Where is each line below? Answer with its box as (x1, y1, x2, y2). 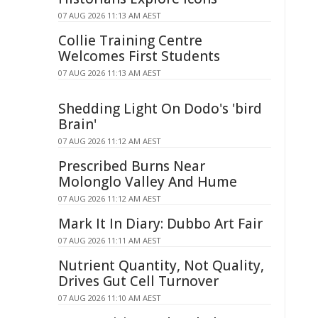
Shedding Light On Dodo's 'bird (58, 99, 262, 118)
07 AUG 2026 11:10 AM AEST (58, 292, 161, 303)
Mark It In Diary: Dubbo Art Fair (58, 214, 263, 233)
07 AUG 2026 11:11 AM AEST (58, 235, 161, 246)
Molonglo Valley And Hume (58, 172, 237, 191)
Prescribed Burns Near (58, 157, 205, 175)
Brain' (58, 115, 97, 133)
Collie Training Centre (58, 31, 202, 50)
